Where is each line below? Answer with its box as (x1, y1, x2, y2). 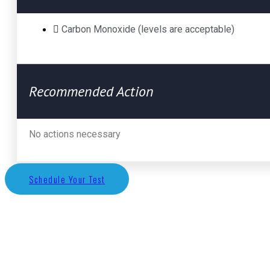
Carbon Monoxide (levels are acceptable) (61, 24, 234, 36)
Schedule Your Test (29, 172, 105, 186)
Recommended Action (29, 82, 154, 101)
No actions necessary (29, 128, 121, 140)
